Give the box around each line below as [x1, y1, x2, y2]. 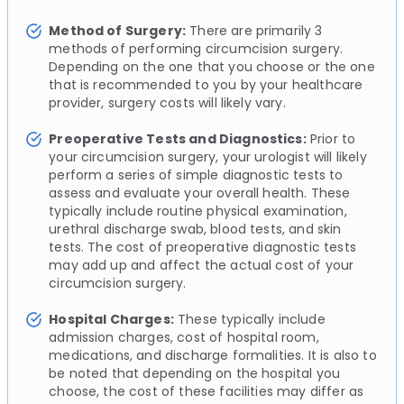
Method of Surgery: [49, 21, 187, 40]
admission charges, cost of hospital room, [49, 327, 319, 346]
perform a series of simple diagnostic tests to [49, 165, 344, 184]
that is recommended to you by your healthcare [49, 75, 363, 94]
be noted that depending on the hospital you [49, 363, 341, 382]
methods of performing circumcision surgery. [49, 39, 344, 58]
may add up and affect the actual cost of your [49, 255, 354, 274]
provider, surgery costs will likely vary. [49, 93, 286, 112]
